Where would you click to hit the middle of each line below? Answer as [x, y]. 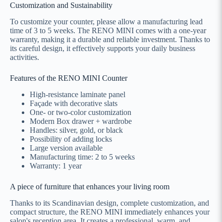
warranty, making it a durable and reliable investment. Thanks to [110, 39]
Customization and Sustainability [61, 5]
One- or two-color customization [81, 112]
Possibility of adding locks [71, 139]
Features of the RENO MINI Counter [69, 78]
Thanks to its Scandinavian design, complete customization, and [110, 203]
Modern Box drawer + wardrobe [81, 121]
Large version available [66, 148]
